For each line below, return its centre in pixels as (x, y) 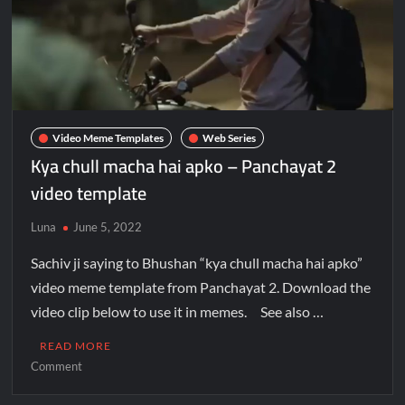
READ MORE (76, 346)
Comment (57, 367)
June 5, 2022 (108, 227)
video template (89, 193)
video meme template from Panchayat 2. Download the (201, 287)
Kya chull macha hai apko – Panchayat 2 (184, 166)
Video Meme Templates (108, 137)
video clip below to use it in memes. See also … (178, 312)
